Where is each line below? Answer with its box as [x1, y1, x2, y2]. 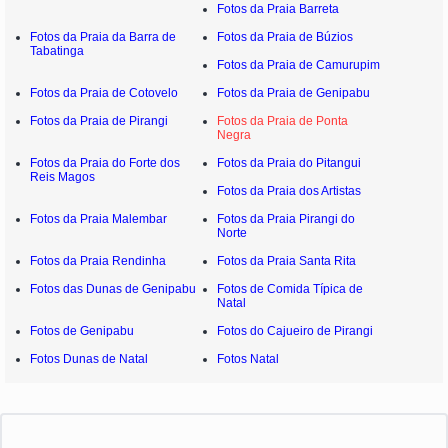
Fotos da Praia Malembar [30, 212, 167, 226]
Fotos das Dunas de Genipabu [30, 282, 196, 296]
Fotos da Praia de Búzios [217, 30, 354, 44]
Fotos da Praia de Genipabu [217, 86, 371, 100]
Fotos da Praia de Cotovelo [30, 86, 178, 100]
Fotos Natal [217, 352, 280, 366]
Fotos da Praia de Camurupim [217, 58, 381, 72]
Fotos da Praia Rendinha [30, 254, 166, 268]
